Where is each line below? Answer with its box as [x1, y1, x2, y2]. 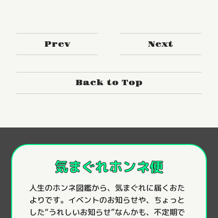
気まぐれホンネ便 [54, 157, 163, 176]
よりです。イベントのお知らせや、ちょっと [29, 195, 185, 206]
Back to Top [75, 78, 143, 88]
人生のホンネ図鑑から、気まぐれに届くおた [29, 182, 185, 194]
